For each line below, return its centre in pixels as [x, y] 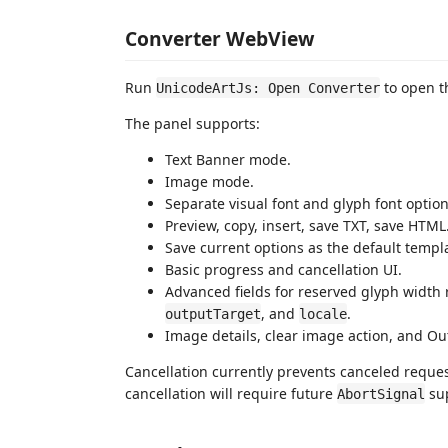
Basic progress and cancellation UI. [283, 269]
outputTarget [213, 313]
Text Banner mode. [228, 159]
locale [323, 313]
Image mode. [209, 181]
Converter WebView [219, 38]
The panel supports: [192, 123]
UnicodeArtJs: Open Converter [268, 87]
